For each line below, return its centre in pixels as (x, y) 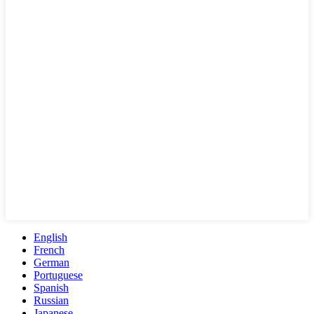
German (52, 262)
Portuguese (58, 275)
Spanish (51, 287)
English (50, 237)
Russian (51, 300)
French (49, 250)
